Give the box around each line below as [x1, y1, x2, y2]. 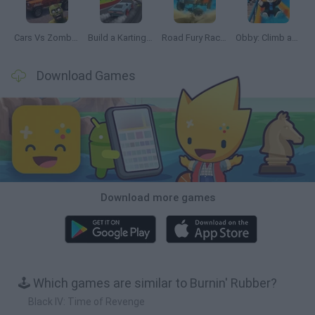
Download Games [37, 68, 136, 83]
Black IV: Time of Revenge [28, 295, 145, 307]
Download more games [100, 191, 215, 204]
